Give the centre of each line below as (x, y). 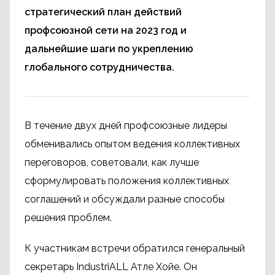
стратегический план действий (103, 12)
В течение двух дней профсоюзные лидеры (126, 126)
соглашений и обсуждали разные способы (125, 199)
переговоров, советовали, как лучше (112, 162)
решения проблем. (68, 218)
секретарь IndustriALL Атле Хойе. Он (111, 267)
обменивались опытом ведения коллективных (132, 144)
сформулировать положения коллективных (127, 181)
